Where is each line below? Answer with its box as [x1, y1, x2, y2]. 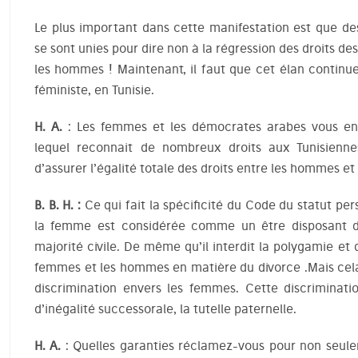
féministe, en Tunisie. [34, 82, 154, 97]
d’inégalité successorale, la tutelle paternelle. [34, 301, 296, 316]
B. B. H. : [34, 197, 81, 213]
